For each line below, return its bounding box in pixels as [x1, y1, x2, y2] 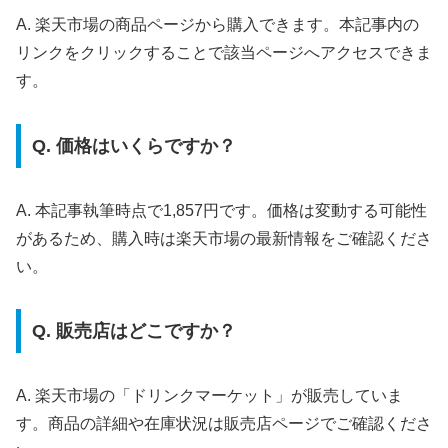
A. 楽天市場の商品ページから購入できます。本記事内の [16, 16, 419, 34]
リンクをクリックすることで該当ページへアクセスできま [16, 44, 432, 62]
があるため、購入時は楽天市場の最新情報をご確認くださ [16, 229, 432, 247]
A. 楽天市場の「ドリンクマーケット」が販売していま [16, 387, 403, 405]
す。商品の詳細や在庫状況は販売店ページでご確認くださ [16, 415, 432, 433]
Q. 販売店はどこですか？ [31, 321, 236, 342]
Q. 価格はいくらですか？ [31, 135, 236, 156]
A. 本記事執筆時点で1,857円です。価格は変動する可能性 [16, 201, 427, 219]
